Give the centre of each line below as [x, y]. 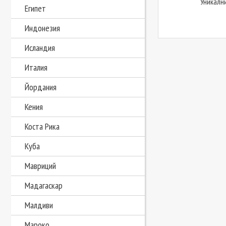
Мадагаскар [44, 185]
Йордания [41, 87]
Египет [35, 8]
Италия [36, 67]
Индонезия [42, 28]
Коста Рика [42, 126]
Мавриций [40, 166]
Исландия [40, 48]
